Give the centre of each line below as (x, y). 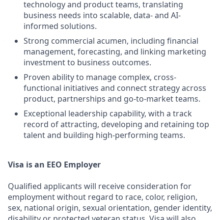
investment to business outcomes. (87, 62)
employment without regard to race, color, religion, (103, 197)
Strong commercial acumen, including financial (111, 41)
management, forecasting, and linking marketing (115, 52)
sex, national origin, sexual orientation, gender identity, (110, 208)
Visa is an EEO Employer (54, 165)
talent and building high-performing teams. (104, 135)
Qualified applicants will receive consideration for (100, 186)
